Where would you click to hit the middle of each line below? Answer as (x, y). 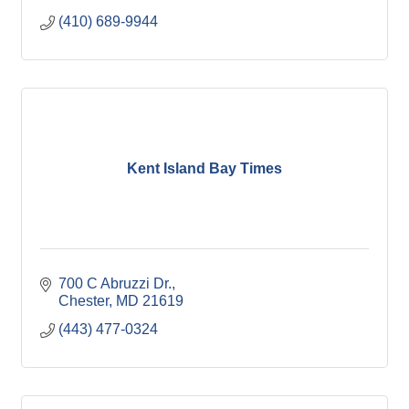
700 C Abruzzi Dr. (115, 284)
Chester (84, 301)
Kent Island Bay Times (204, 168)
